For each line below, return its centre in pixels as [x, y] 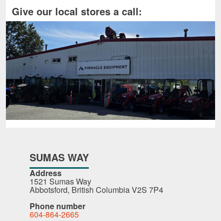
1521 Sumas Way [60, 182]
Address [46, 173]
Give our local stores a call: [77, 11]
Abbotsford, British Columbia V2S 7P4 [96, 190]
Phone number [57, 206]
